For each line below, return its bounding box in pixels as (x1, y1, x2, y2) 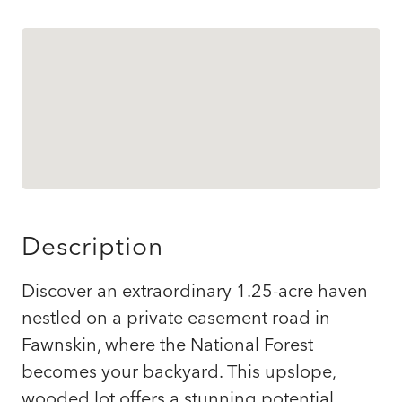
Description (22, 230, 163, 261)
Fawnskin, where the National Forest (22, 332, 313, 355)
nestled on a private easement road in (22, 305, 330, 328)
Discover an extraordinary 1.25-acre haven (22, 278, 368, 301)
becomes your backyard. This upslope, (22, 359, 336, 382)
